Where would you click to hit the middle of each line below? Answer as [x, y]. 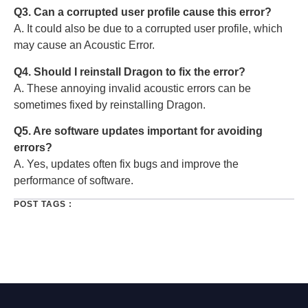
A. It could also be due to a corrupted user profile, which [148, 29]
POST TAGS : [43, 205]
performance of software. [74, 180]
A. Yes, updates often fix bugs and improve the [126, 164]
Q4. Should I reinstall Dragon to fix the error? [130, 71]
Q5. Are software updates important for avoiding [138, 131]
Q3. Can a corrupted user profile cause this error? [143, 12]
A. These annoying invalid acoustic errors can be [132, 88]
